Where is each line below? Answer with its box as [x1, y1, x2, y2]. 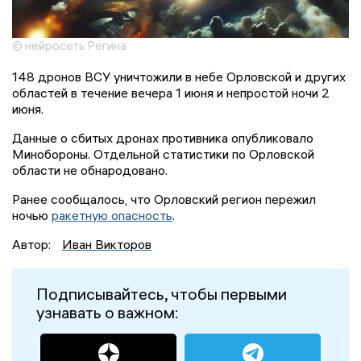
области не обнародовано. [12, 161, 168, 178]
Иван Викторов [62, 235, 151, 252]
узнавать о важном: [36, 301, 179, 322]
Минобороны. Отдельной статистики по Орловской [12, 145, 314, 162]
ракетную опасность [52, 206, 172, 223]
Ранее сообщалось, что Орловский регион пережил [12, 190, 316, 207]
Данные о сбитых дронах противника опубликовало [12, 129, 313, 146]
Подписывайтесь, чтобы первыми [36, 283, 287, 304]
